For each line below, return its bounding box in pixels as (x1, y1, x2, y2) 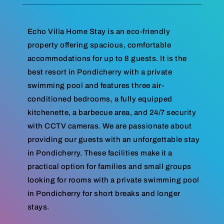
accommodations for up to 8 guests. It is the (27, 54, 187, 63)
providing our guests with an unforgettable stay (27, 135, 200, 144)
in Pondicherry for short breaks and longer (27, 189, 180, 198)
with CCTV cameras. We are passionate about (27, 122, 192, 130)
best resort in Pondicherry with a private (27, 68, 172, 76)
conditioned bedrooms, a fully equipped (27, 95, 172, 103)
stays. (27, 203, 49, 211)
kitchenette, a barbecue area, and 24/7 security (27, 108, 196, 117)
